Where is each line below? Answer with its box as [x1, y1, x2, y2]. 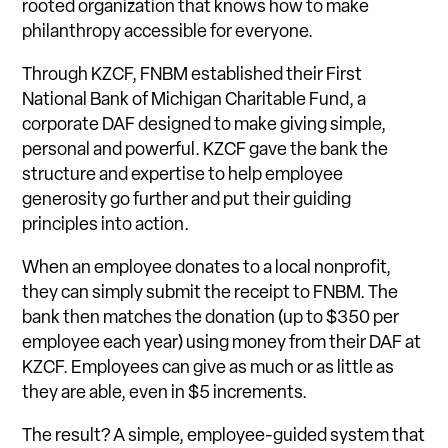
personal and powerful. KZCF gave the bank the [22, 141, 389, 161]
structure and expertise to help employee [22, 166, 344, 186]
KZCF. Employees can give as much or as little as [22, 359, 395, 379]
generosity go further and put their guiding [22, 191, 352, 211]
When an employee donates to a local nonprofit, [22, 259, 392, 279]
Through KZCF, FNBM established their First [22, 66, 363, 86]
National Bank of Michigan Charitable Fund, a [22, 91, 367, 111]
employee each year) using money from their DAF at [22, 334, 422, 354]
